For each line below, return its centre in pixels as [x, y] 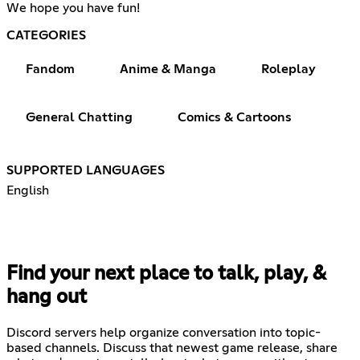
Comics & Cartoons [235, 117]
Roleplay [288, 69]
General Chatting [79, 117]
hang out [47, 297]
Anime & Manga [168, 69]
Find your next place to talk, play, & [166, 274]
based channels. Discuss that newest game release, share [172, 348]
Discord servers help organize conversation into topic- [164, 332]
